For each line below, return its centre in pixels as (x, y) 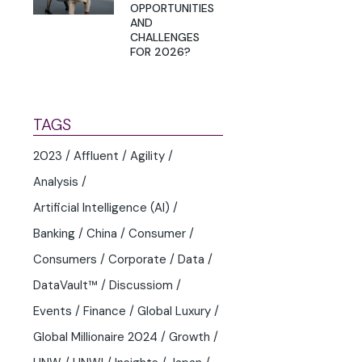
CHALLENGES (165, 38)
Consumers (65, 260)
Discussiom (141, 286)
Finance (105, 311)
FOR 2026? (160, 52)
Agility (147, 156)
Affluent (96, 156)
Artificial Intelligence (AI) (101, 208)
